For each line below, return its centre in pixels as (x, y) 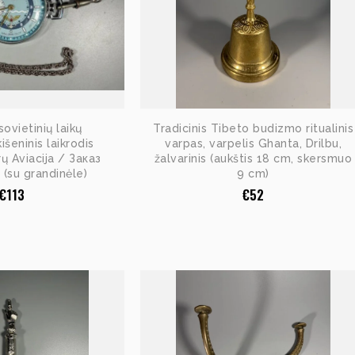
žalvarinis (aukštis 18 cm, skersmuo (253, 158)
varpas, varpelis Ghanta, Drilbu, (253, 143)
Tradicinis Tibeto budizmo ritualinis (253, 128)
